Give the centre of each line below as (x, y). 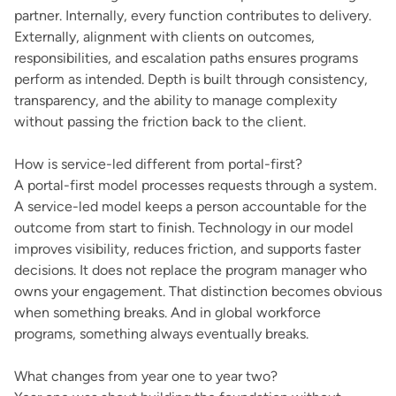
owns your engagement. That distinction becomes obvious (198, 291)
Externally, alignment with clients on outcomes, (164, 37)
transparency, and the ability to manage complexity (175, 100)
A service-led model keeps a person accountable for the (190, 206)
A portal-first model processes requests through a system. (195, 185)
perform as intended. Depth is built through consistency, (191, 79)
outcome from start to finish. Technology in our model (184, 228)
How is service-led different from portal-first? (158, 164)
